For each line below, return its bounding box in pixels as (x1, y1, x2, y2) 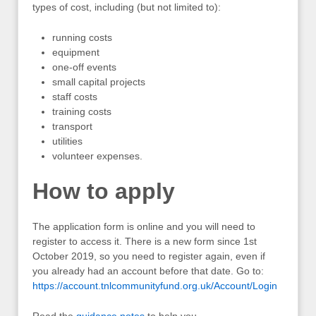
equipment (52, 47, 99, 59)
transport (52, 121, 92, 133)
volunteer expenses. (52, 150, 142, 162)
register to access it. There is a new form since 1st (32, 235, 257, 247)
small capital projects (52, 76, 145, 88)
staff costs (52, 91, 97, 103)
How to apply (32, 178, 175, 204)
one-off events (52, 61, 116, 73)
